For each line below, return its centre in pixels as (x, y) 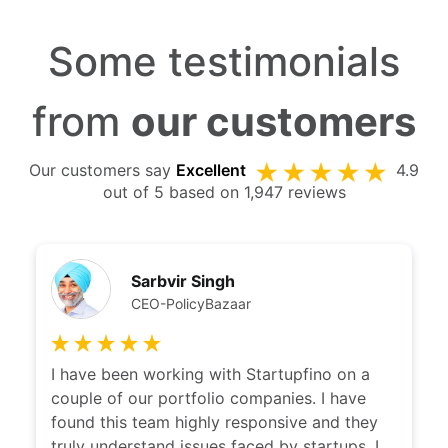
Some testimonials (224, 62)
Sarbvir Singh (183, 280)
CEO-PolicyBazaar (191, 303)
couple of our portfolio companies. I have (209, 397)
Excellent (211, 170)
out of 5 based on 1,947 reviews (224, 191)
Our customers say (102, 170)
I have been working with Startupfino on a (211, 373)
